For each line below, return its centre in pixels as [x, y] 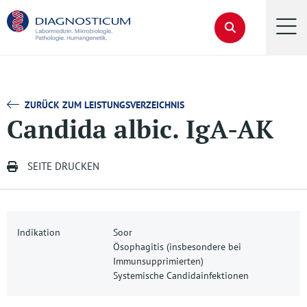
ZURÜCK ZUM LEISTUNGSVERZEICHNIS [105, 105]
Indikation [39, 232]
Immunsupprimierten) [158, 261]
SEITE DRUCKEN [63, 166]
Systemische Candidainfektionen [181, 275]
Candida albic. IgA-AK [140, 129]
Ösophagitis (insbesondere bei [177, 246]
